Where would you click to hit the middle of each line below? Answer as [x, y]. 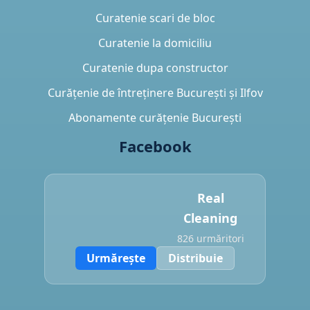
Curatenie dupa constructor [155, 68]
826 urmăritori [210, 239]
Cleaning [210, 218]
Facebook [155, 146]
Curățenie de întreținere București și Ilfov [155, 93]
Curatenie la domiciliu [155, 43]
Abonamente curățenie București [155, 118]
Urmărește [116, 258]
